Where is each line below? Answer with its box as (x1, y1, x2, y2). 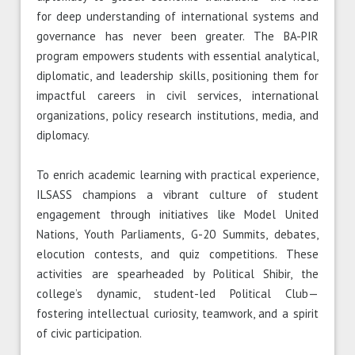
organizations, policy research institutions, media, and (36, 108, 319, 124)
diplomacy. (36, 128, 90, 143)
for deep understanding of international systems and (36, 9, 319, 25)
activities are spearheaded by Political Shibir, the (36, 266, 319, 282)
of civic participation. (36, 326, 143, 342)
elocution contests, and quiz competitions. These (36, 246, 319, 262)
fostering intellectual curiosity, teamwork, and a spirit (36, 306, 319, 322)
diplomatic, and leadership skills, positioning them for (36, 68, 319, 84)
